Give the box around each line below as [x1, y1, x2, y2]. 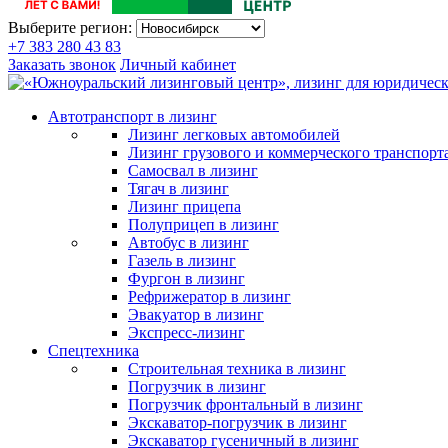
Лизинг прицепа [128, 198, 241, 215]
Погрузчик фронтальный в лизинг [128, 396, 363, 413]
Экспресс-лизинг [128, 324, 245, 341]
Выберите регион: [8, 19, 136, 36]
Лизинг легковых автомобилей [128, 126, 340, 143]
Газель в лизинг [128, 252, 236, 269]
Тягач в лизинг [128, 180, 229, 197]
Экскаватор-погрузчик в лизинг [128, 414, 347, 431]
